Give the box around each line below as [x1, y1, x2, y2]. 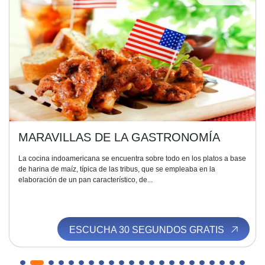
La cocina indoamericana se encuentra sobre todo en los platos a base [18, 154, 246, 163]
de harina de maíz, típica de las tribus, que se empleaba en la [18, 165, 215, 173]
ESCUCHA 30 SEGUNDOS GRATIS [69, 225, 227, 235]
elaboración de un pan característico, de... [18, 176, 153, 184]
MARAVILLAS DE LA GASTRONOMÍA [18, 131, 220, 144]
